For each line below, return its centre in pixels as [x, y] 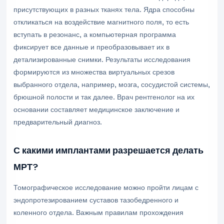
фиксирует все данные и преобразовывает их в [91, 47]
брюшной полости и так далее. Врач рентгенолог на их [104, 97]
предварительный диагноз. [58, 122]
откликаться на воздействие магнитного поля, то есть [101, 22]
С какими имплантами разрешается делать [108, 150]
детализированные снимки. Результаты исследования [102, 59]
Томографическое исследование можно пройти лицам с [106, 187]
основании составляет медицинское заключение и [96, 109]
